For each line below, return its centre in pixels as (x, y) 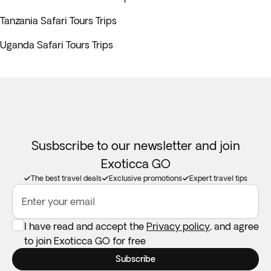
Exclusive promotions (145, 178)
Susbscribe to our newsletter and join (135, 145)
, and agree (234, 226)
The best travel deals (66, 178)
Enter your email (58, 201)
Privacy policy (178, 226)
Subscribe (135, 259)
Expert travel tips (218, 178)
